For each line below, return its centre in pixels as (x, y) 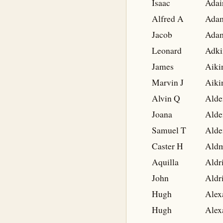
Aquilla (165, 162)
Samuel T (169, 130)
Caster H (167, 146)
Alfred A (168, 19)
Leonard (167, 51)
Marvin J (168, 82)
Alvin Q (166, 98)
